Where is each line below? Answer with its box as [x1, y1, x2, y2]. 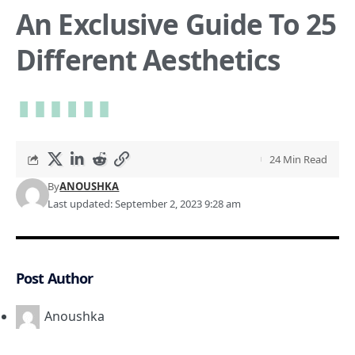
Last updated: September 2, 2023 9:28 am [48, 197, 242, 212]
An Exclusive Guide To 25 [16, 6, 336, 44]
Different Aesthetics [16, 41, 281, 79]
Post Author [16, 269, 94, 288]
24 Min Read [269, 152, 327, 167]
